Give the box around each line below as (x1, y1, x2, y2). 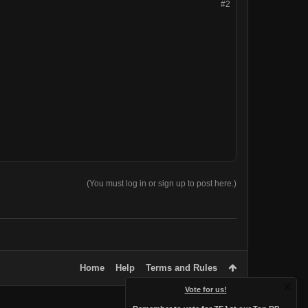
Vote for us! (184, 285, 227, 294)
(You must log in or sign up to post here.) (87, 178, 236, 188)
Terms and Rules (146, 262, 217, 273)
